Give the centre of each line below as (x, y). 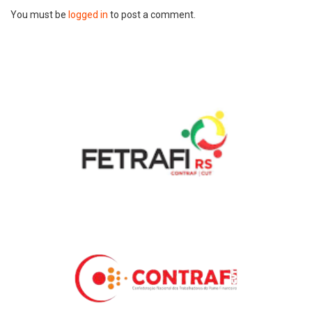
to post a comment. (152, 15)
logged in (88, 15)
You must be (39, 15)
